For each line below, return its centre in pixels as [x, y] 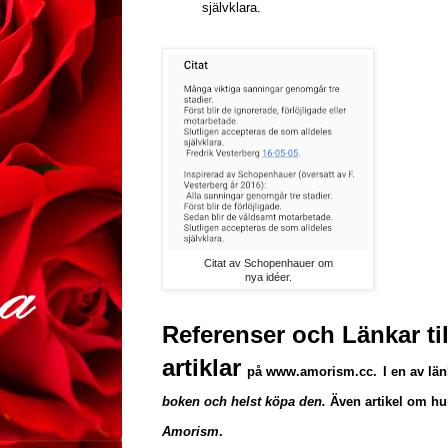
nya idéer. [268, 277]
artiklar [201, 368]
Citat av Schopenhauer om [268, 263]
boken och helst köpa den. [244, 402]
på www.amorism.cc [310, 372]
